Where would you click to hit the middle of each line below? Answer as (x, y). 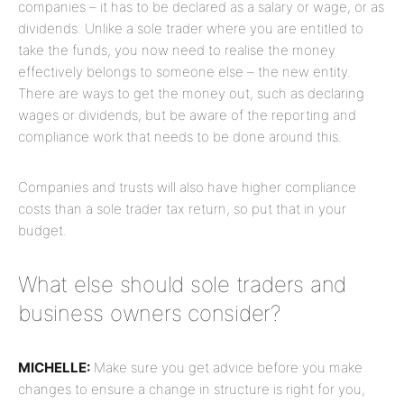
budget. (42, 230)
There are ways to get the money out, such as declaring (191, 93)
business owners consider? (149, 313)
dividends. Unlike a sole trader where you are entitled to (191, 28)
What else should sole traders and (183, 285)
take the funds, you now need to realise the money (177, 50)
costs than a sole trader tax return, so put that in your (182, 209)
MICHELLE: (54, 367)
